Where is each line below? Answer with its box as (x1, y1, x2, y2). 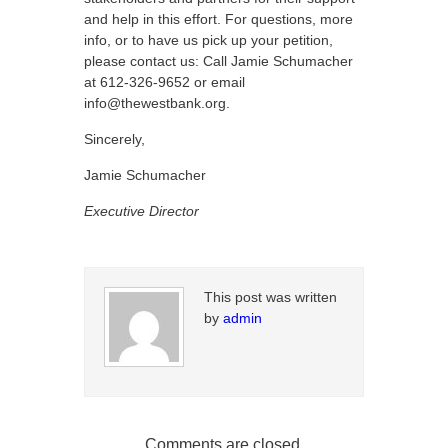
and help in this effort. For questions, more (84, 11, 353, 27)
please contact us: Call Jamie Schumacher (84, 53, 353, 69)
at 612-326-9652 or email (84, 74, 245, 90)
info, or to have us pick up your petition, (84, 32, 333, 48)
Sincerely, (84, 131, 145, 147)
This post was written (204, 289, 337, 305)
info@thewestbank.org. (84, 95, 230, 111)
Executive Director (84, 203, 203, 219)
